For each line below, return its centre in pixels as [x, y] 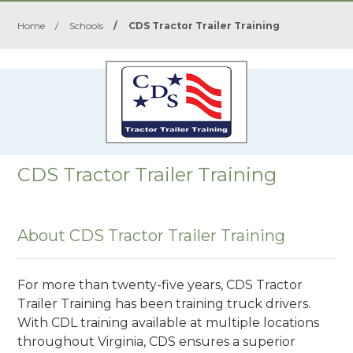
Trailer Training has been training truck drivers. [164, 303]
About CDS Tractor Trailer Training [152, 236]
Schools [87, 26]
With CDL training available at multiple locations [169, 322]
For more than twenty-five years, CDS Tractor [160, 284]
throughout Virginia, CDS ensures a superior [157, 341]
